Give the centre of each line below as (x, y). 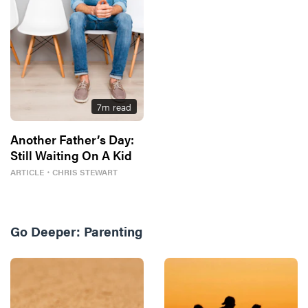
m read (117, 106)
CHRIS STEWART (85, 172)
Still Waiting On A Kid (71, 155)
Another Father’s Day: (72, 139)
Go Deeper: (45, 231)
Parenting (113, 231)
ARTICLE (27, 172)
